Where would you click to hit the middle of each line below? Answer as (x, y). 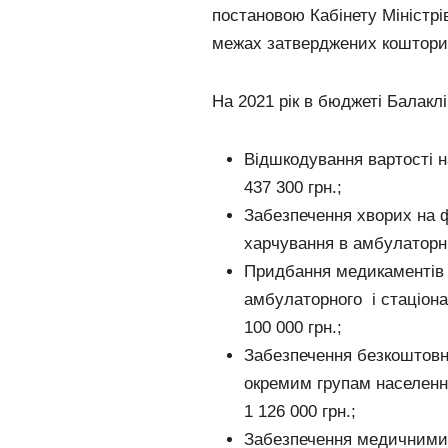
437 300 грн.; (293, 188)
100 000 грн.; (293, 328)
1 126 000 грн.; (300, 412)
